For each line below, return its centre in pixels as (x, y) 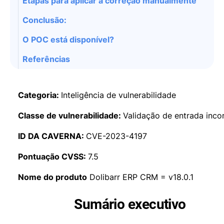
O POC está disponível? (68, 39)
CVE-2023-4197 (116, 136)
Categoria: (39, 95)
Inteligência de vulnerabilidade (118, 95)
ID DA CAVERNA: (52, 136)
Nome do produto (52, 177)
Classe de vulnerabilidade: (70, 115)
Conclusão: (44, 20)
